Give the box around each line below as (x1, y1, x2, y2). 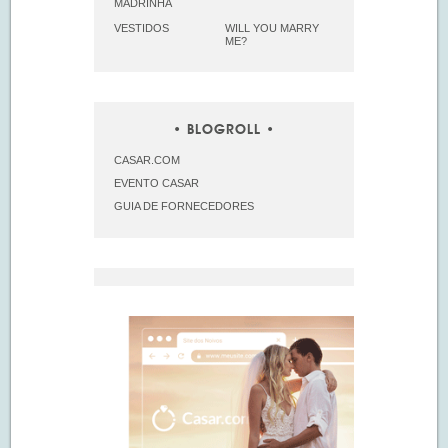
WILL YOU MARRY (224, 21, 319, 34)
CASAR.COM (114, 153, 180, 166)
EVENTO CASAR (114, 176, 199, 189)
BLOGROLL (187, 123, 261, 138)
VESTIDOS (114, 21, 169, 34)
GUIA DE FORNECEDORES (114, 199, 254, 212)
